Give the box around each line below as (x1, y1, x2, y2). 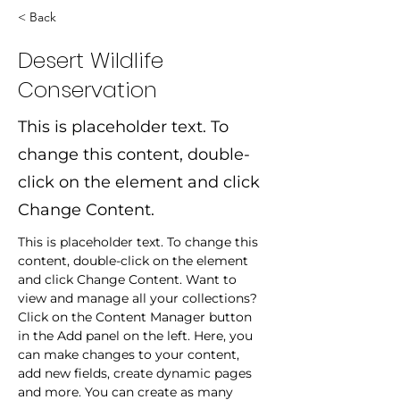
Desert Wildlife (18, 46, 163, 75)
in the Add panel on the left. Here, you (18, 328, 256, 344)
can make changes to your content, (18, 346, 243, 362)
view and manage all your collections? (18, 290, 261, 306)
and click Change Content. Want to (18, 271, 240, 287)
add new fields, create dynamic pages (18, 365, 255, 381)
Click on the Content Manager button (18, 309, 255, 325)
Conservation (18, 75, 157, 104)
